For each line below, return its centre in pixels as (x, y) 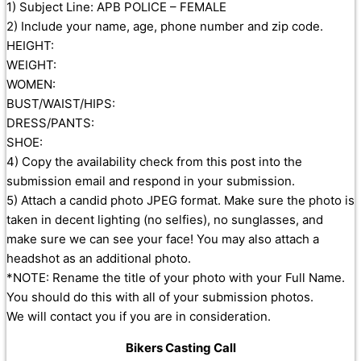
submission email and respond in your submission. (151, 181)
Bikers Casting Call (180, 348)
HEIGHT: (30, 46)
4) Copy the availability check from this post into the (154, 162)
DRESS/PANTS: (50, 123)
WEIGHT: (31, 65)
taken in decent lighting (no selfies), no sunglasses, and (165, 220)
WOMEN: (31, 85)
